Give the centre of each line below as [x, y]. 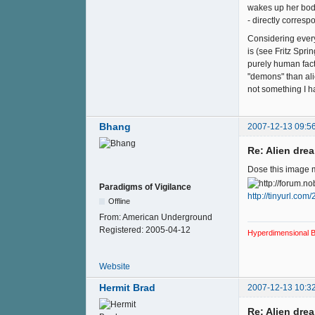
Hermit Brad [127, 287]
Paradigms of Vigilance [145, 187]
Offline [120, 201]
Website [115, 266]
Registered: [122, 230]
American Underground [167, 217]
